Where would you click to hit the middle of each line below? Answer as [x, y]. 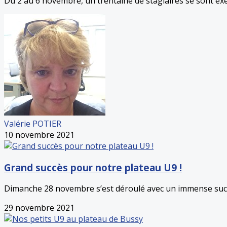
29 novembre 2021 [39, 208]
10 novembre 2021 [39, 135]
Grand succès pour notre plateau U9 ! [93, 167]
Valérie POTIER [33, 123]
